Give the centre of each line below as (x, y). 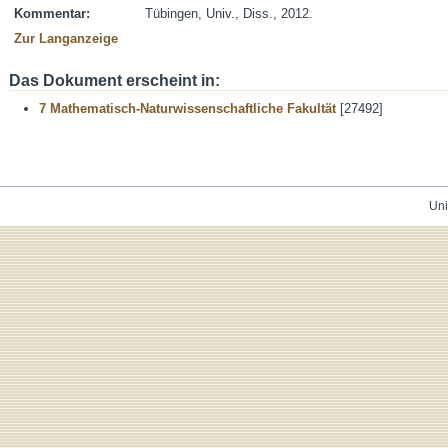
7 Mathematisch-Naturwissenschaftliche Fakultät (187, 108)
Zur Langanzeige (66, 38)
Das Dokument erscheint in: (114, 80)
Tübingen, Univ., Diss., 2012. (229, 13)
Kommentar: (52, 13)
